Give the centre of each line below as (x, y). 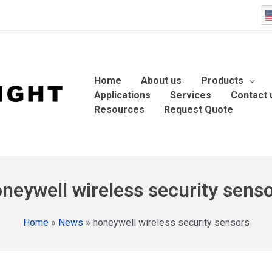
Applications (122, 95)
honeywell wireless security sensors (171, 223)
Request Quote (199, 109)
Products (222, 80)
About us (161, 80)
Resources (119, 109)
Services (191, 95)
